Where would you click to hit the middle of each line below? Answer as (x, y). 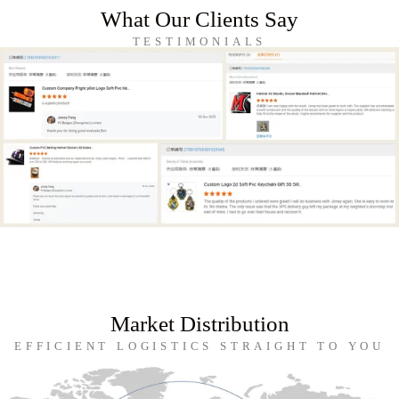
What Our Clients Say (199, 19)
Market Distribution (199, 323)
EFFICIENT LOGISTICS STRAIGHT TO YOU (199, 346)
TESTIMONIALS (199, 41)
